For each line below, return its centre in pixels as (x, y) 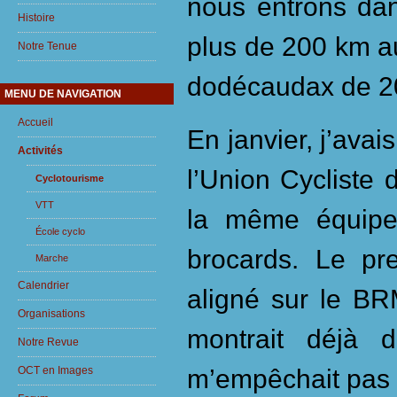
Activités (40, 151)
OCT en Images (55, 370)
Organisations (51, 314)
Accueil (35, 122)
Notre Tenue (47, 46)
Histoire (36, 18)
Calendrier (43, 285)
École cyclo (60, 231)
